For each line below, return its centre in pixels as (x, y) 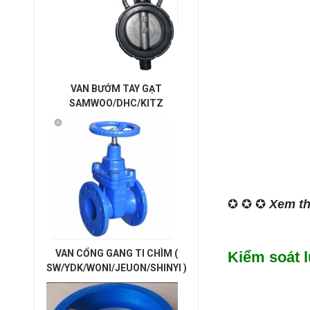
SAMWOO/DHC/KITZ (116, 103)
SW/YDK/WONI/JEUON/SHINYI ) (116, 268)
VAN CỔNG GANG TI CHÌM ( (116, 253)
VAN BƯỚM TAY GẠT (116, 89)
